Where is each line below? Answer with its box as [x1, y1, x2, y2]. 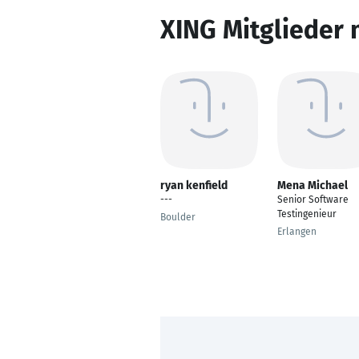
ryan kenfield [160, 179, 228, 192]
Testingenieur [277, 208, 337, 220]
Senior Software [277, 194, 349, 205]
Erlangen [277, 226, 317, 237]
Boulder [160, 212, 196, 223]
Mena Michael [277, 179, 348, 192]
